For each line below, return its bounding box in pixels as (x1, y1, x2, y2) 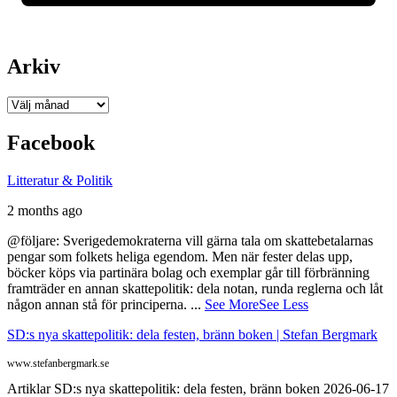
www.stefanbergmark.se (7, 357, 109, 370)
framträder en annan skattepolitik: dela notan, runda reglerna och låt (7, 281, 383, 297)
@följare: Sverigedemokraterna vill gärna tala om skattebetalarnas (7, 233, 373, 249)
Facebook (7, 131, 95, 155)
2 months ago (7, 203, 82, 219)
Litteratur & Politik (7, 173, 113, 189)
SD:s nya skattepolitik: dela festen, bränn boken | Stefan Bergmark (7, 327, 378, 343)
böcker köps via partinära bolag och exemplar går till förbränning (7, 265, 370, 281)
